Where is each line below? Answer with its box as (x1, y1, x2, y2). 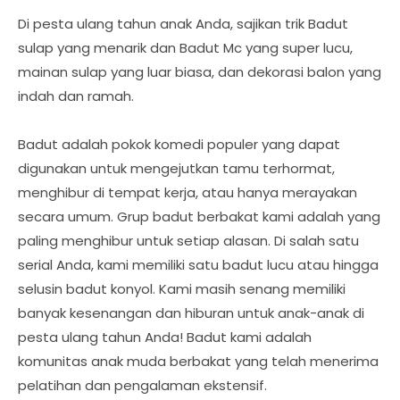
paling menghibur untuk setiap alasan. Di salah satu (18, 231, 359, 250)
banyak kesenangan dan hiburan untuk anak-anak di (18, 304, 364, 322)
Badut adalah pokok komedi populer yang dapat (18, 135, 340, 154)
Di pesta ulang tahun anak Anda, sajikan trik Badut (18, 14, 348, 33)
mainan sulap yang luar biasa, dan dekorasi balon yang (18, 62, 381, 81)
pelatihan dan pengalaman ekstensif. (18, 376, 267, 395)
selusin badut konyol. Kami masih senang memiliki (18, 279, 346, 298)
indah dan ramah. (18, 87, 134, 105)
